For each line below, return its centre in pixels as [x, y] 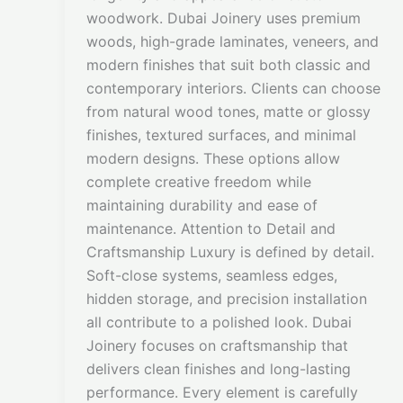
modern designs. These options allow [213, 159]
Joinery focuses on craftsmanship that [217, 346]
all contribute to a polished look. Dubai [219, 322]
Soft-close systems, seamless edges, [212, 276]
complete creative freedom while [199, 182]
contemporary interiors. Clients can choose [233, 89]
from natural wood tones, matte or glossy [228, 112]
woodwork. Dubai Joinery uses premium [224, 18]
